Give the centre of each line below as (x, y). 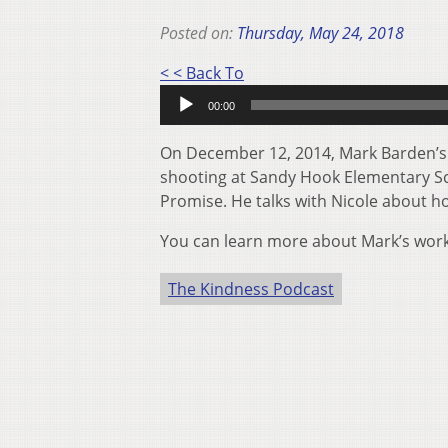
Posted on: (198, 33)
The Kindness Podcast (251, 289)
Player (266, 96)
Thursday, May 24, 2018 (320, 33)
